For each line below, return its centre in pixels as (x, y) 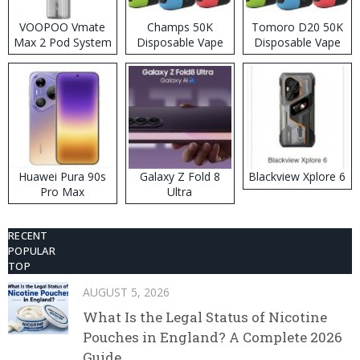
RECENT (28, 235)
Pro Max (63, 191)
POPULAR (32, 250)
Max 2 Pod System (62, 42)
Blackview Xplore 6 (297, 176)
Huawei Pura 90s (63, 176)
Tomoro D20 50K (297, 27)
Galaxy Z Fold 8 (180, 176)
